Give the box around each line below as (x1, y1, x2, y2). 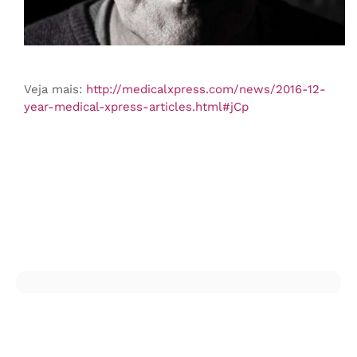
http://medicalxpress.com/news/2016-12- (85, 81, 326, 96)
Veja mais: (23, 81, 86, 96)
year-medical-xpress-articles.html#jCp (23, 99, 249, 114)
